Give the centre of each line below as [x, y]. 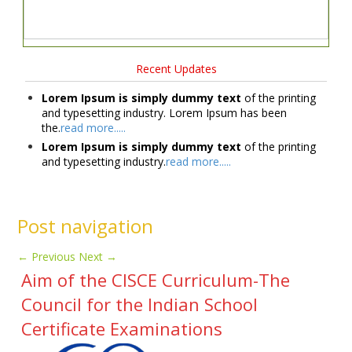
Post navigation [86, 225]
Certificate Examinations [122, 328]
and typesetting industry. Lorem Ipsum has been [165, 113]
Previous [52, 256]
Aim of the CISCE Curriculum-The [156, 279]
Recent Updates [176, 69]
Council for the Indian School [140, 304]
